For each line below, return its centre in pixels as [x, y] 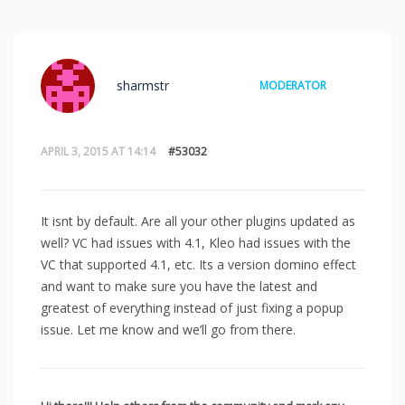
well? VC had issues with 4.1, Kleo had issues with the [196, 242]
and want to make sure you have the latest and [179, 286]
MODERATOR [293, 85]
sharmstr [143, 85]
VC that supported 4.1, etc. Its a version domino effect [198, 264]
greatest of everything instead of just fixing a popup [192, 307]
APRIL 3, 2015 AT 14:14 [98, 151]
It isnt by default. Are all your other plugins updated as [198, 221]
